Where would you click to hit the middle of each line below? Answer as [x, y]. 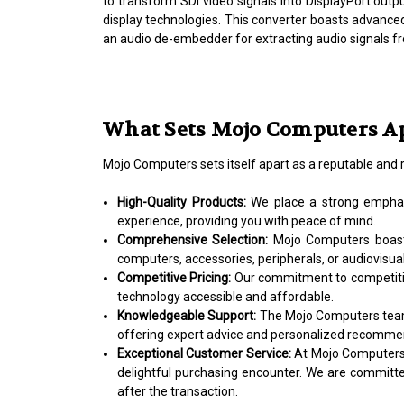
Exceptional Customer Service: [206, 353]
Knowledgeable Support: [188, 315]
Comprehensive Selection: [195, 239]
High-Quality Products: [184, 202]
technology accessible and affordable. [226, 296]
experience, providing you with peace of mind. [247, 220]
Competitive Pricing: [176, 277]
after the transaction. [178, 391]
